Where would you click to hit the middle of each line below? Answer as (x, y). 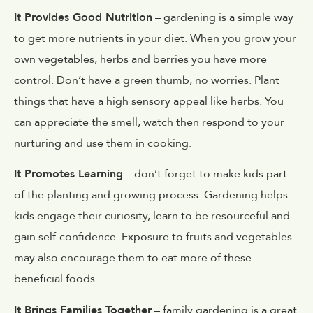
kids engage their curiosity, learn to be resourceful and (152, 216)
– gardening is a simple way (223, 18)
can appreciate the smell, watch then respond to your (149, 123)
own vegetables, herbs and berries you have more (140, 60)
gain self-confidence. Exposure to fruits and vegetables (153, 237)
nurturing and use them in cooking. (103, 144)
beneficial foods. (56, 279)
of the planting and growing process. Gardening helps (151, 195)
